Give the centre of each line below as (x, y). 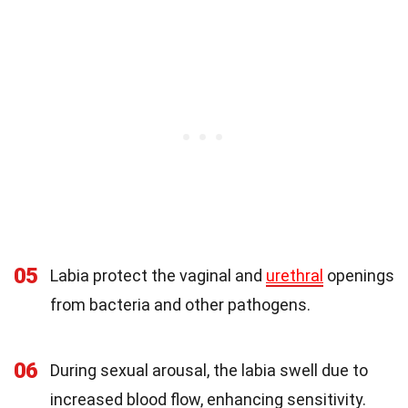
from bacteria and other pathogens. (180, 304)
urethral (295, 275)
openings (359, 275)
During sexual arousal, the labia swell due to (209, 370)
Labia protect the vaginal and (158, 275)
